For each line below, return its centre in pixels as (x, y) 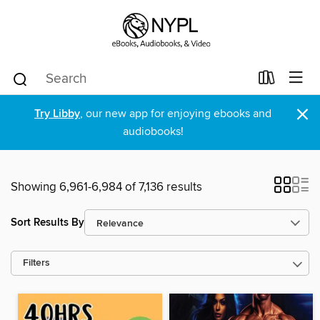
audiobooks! (153, 131)
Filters (36, 263)
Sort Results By (47, 222)
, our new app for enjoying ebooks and (176, 114)
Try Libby (57, 114)
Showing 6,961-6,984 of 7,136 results (106, 187)
